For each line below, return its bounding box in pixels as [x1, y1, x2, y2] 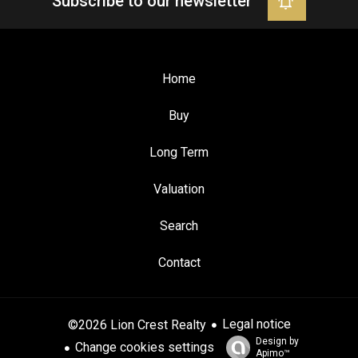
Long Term [149, 145, 209, 160]
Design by [256, 336, 299, 348]
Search [160, 218, 198, 233]
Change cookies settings [75, 339, 214, 355]
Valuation [153, 181, 205, 197]
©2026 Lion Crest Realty [67, 316, 206, 332]
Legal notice [221, 316, 291, 332]
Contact [157, 255, 201, 270]
